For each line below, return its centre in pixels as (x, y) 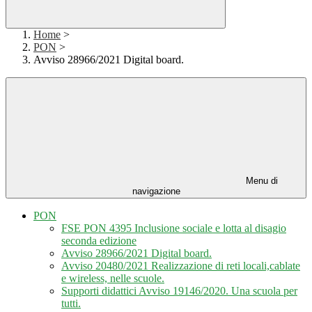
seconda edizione (99, 241)
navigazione (156, 192)
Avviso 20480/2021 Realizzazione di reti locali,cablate (181, 266)
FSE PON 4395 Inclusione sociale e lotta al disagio (174, 228)
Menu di (260, 181)
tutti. (71, 304)
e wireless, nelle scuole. (113, 279)
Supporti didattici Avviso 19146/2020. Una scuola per (179, 291)
